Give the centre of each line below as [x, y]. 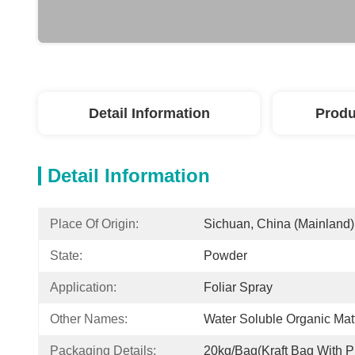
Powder [225, 256]
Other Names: [89, 319]
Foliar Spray [238, 287]
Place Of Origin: [94, 224]
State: [66, 256]
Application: [83, 287]
